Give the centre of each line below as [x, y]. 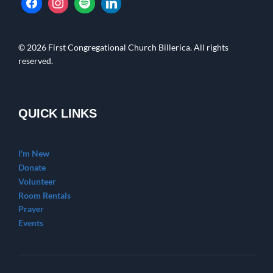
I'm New [34, 154]
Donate [32, 168]
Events [31, 223]
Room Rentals [44, 195]
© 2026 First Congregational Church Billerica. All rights [123, 48]
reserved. [36, 61]
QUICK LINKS [58, 114]
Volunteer [37, 181]
